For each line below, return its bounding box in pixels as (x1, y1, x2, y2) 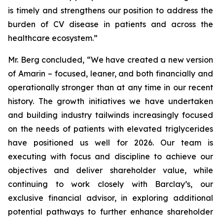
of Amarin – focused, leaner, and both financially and (8, 69, 213, 78)
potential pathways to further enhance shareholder (8, 207, 213, 217)
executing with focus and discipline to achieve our (8, 151, 213, 161)
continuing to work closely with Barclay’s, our (8, 179, 213, 189)
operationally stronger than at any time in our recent (8, 82, 213, 92)
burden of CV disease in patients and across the (8, 19, 213, 29)
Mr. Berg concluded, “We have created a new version (8, 55, 213, 65)
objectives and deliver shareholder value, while (8, 165, 213, 175)
